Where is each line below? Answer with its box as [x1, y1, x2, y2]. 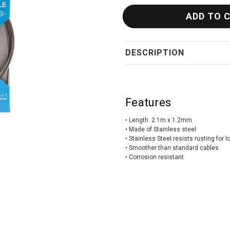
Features [125, 96, 171, 109]
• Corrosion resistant [125, 154, 184, 161]
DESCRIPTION [125, 48, 184, 57]
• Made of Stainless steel [125, 126, 196, 133]
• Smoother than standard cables [125, 144, 219, 151]
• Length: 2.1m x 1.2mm [125, 117, 192, 124]
